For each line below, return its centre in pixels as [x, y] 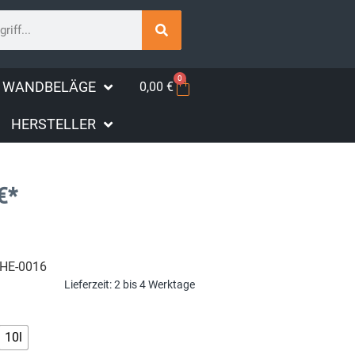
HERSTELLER [54, 124]
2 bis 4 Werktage [155, 284]
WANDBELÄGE [50, 87]
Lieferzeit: [90, 284]
